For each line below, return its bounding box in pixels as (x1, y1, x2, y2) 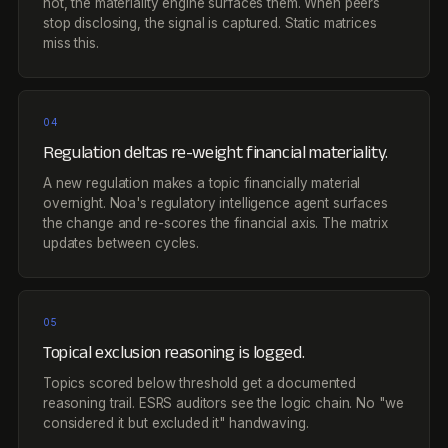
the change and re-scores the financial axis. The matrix (43, 215, 388, 231)
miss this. (43, 35, 99, 51)
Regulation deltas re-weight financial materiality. (43, 142, 388, 162)
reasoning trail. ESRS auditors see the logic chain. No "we (43, 395, 404, 411)
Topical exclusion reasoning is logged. (43, 342, 305, 362)
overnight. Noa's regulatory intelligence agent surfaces (43, 195, 388, 211)
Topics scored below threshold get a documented (43, 375, 357, 391)
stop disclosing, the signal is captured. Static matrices (43, 15, 377, 31)
